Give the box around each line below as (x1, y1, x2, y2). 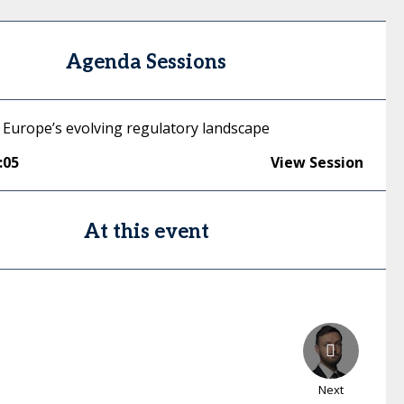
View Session (270, 152, 363, 172)
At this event (83, 220, 209, 243)
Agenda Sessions (66, 50, 227, 74)
